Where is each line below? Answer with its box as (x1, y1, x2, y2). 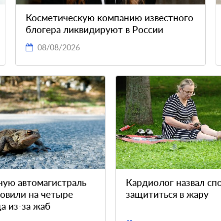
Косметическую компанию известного (25, 12, 193, 24)
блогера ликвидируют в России (25, 24, 163, 36)
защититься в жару (126, 188, 209, 200)
